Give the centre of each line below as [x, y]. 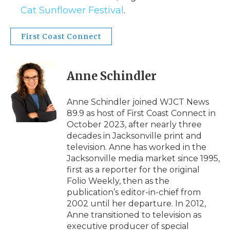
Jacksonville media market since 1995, [143, 158]
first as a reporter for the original [133, 169]
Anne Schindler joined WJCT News [138, 102]
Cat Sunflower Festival [72, 10]
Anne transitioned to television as [134, 215]
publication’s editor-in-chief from [134, 192]
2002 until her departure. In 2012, [136, 203]
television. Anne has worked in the [137, 147]
